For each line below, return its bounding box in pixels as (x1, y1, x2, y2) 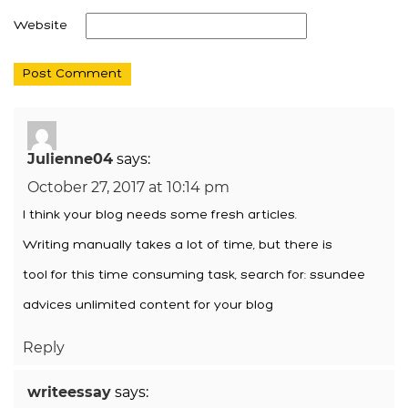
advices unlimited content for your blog (23, 298, 273, 312)
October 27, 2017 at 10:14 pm (27, 178, 229, 196)
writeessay (27, 382, 111, 401)
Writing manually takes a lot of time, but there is (23, 238, 332, 252)
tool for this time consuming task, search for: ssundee (23, 268, 365, 282)
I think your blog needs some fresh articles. (23, 208, 297, 222)
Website (14, 18, 67, 33)
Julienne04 (27, 149, 113, 168)
